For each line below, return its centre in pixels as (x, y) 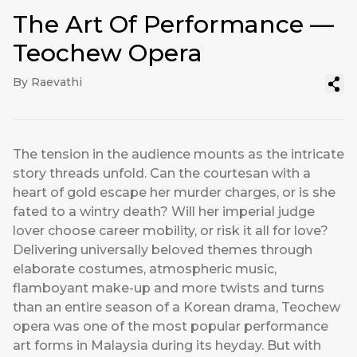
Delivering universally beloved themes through (163, 250)
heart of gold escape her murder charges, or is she (174, 193)
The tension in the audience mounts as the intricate (178, 155)
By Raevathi (47, 82)
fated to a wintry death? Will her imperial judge (164, 212)
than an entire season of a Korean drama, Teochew (177, 308)
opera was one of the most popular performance (171, 327)
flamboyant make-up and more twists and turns (169, 288)
